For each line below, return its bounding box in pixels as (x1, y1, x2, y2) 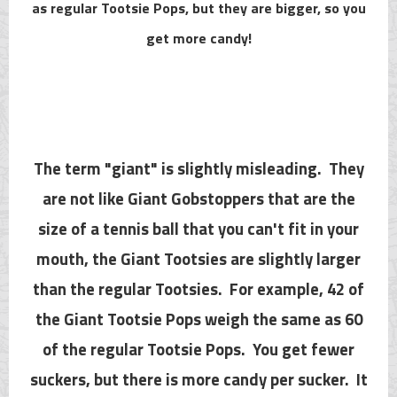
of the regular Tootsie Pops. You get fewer (43, 336, 354, 362)
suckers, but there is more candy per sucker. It (29, 366, 368, 392)
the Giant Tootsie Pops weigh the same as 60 (35, 306, 362, 331)
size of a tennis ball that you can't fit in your (38, 215, 359, 241)
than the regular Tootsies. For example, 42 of (33, 276, 364, 301)
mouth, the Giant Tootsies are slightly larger (36, 245, 361, 271)
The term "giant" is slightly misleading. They (33, 155, 364, 181)
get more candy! (145, 27, 252, 49)
